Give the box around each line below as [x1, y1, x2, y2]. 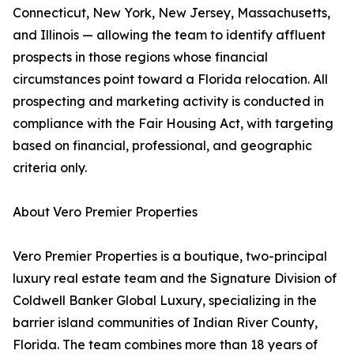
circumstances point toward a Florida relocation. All [13, 71, 328, 88]
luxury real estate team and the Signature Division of [13, 270, 337, 287]
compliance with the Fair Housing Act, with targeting [13, 115, 333, 132]
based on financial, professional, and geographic [13, 137, 312, 154]
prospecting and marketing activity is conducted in [13, 93, 324, 110]
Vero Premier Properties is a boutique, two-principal [13, 248, 327, 265]
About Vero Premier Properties [13, 204, 198, 220]
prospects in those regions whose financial [13, 49, 268, 66]
